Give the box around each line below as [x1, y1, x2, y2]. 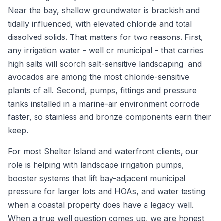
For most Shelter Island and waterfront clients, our [8, 147, 199, 156]
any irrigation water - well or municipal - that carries [8, 45, 203, 55]
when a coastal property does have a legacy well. [8, 200, 194, 210]
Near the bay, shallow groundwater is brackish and [8, 5, 200, 15]
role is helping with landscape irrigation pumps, [8, 160, 184, 170]
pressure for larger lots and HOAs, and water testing [8, 186, 205, 196]
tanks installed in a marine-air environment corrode [8, 99, 200, 109]
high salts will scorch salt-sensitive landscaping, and [8, 59, 202, 69]
